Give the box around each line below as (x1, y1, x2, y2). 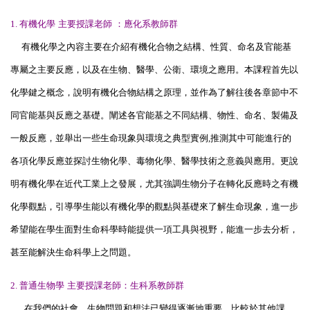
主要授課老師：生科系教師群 (67, 280, 184, 291)
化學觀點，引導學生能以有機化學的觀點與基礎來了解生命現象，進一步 (10, 201, 298, 212)
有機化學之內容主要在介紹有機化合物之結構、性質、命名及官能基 (10, 41, 291, 52)
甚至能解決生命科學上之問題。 (10, 246, 136, 257)
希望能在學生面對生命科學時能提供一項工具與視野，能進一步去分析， (10, 224, 298, 235)
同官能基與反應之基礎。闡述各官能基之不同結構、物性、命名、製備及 (10, 109, 298, 120)
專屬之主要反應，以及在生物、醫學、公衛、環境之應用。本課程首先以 (10, 64, 298, 75)
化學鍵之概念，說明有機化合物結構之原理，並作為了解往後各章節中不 (10, 86, 298, 98)
